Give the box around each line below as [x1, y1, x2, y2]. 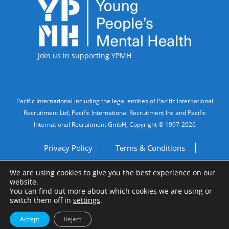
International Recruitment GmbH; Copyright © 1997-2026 [33, 120, 196, 129]
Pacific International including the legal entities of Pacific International [16, 96, 213, 105]
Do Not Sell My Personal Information [75, 168, 203, 178]
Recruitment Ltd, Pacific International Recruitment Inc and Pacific [23, 108, 206, 117]
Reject [64, 215, 81, 223]
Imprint [26, 168, 52, 178]
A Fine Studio [104, 195, 145, 204]
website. [10, 177, 38, 187]
